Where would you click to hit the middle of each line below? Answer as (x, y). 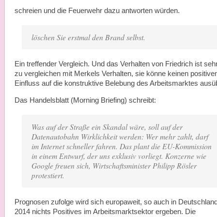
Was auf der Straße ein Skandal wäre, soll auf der (107, 127)
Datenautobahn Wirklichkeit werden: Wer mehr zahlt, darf (120, 136)
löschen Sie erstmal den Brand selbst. (88, 37)
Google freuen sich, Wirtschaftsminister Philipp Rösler (114, 165)
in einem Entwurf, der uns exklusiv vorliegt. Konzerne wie (119, 156)
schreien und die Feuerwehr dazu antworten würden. (97, 11)
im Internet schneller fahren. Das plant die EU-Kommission (122, 146)
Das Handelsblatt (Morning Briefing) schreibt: (85, 100)
